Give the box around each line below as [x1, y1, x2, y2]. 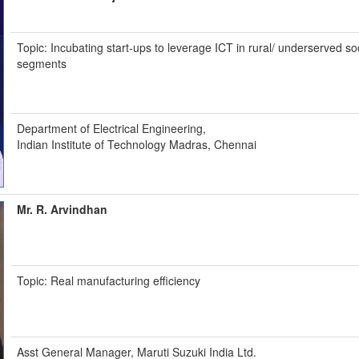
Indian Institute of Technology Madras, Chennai [17, 136, 257, 152]
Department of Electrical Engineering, [17, 120, 207, 136]
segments [17, 55, 67, 71]
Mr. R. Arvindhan [17, 201, 108, 217]
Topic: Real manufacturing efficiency [17, 272, 201, 288]
